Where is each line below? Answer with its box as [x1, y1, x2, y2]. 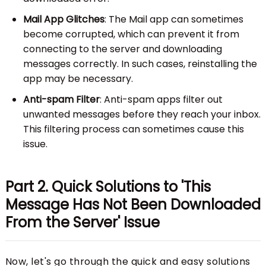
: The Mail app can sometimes [104, 12, 243, 26]
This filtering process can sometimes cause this [23, 122, 244, 136]
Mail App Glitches [23, 12, 104, 26]
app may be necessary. [23, 71, 133, 85]
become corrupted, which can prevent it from [23, 27, 239, 41]
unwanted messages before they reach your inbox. [23, 107, 261, 121]
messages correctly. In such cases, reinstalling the [23, 56, 257, 71]
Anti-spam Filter [23, 92, 100, 106]
